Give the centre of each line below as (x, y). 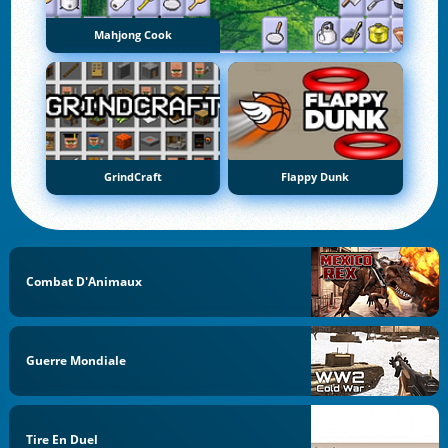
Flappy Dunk (315, 176)
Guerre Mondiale (76, 360)
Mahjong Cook (132, 34)
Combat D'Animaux (84, 281)
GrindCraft (132, 176)
